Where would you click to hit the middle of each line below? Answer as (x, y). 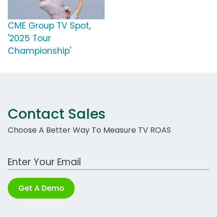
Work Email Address (45, 157)
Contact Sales (57, 114)
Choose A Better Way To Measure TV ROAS (89, 130)
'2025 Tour (29, 39)
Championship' (39, 51)
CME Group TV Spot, (49, 26)
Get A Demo (41, 188)
